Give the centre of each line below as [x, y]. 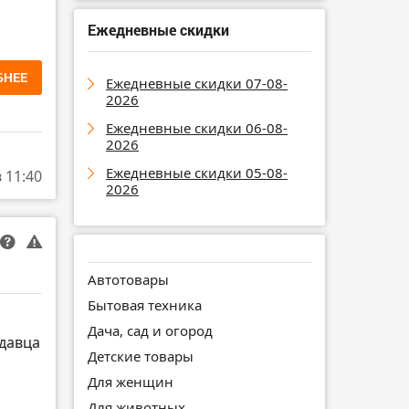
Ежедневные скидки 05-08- [197, 172]
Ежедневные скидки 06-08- [197, 127]
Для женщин [131, 381]
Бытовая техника [145, 304]
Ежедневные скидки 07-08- [197, 83]
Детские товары [141, 356]
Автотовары [128, 279]
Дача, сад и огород [150, 330]
